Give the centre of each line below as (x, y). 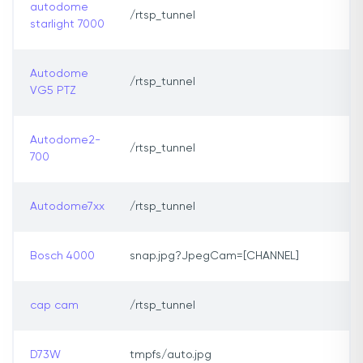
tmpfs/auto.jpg (171, 355)
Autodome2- (65, 141)
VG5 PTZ (53, 91)
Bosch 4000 (62, 256)
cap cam (54, 306)
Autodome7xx (67, 207)
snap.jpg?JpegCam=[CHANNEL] (214, 256)
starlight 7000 (67, 25)
